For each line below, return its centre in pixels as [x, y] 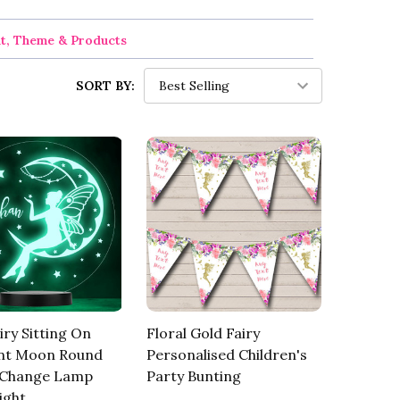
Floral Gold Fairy [203, 333]
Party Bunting [193, 376]
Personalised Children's [226, 355]
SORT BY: [105, 85]
